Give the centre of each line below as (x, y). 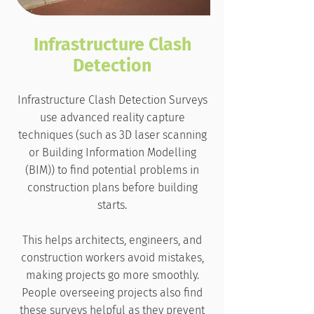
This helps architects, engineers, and (112, 240)
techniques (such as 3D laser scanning (112, 135)
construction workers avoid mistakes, (112, 258)
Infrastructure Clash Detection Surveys (112, 100)
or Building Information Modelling (112, 152)
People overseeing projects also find (112, 293)
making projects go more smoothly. (112, 275)
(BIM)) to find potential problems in (112, 170)
